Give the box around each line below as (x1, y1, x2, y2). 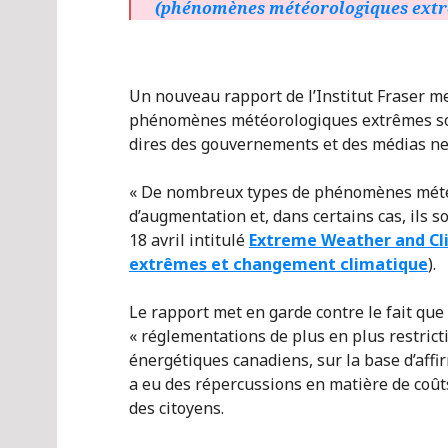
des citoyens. (129, 397, 224, 419)
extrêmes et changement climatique (129, 253, 428, 275)
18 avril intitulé (129, 229, 249, 251)
